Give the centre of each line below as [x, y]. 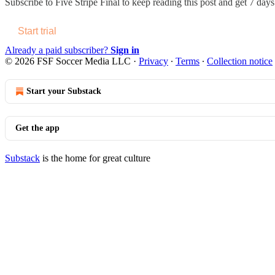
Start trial [37, 31]
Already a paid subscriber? [58, 50]
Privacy [153, 61]
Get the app [37, 128]
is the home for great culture [95, 158]
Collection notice [240, 61]
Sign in [125, 50]
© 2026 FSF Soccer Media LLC [68, 61]
